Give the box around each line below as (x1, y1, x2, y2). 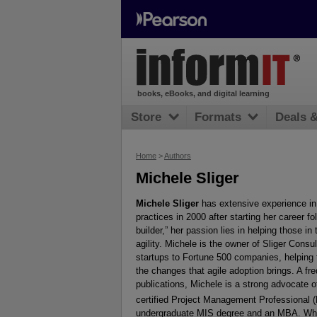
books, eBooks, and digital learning (137, 89, 270, 98)
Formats (195, 110, 242, 125)
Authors (164, 151, 191, 160)
